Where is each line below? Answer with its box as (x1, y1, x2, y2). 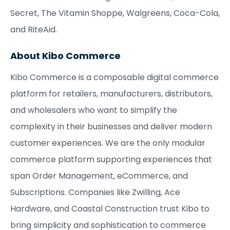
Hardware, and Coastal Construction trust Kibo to (10, 203, 209, 215)
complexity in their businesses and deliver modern (10, 121, 212, 132)
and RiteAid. (10, 24, 59, 35)
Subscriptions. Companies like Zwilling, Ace (10, 186, 180, 198)
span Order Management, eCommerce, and (10, 170, 188, 182)
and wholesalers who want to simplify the (10, 104, 177, 116)
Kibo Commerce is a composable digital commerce (10, 71, 219, 83)
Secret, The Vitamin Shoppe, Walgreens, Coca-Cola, (10, 7, 220, 19)
